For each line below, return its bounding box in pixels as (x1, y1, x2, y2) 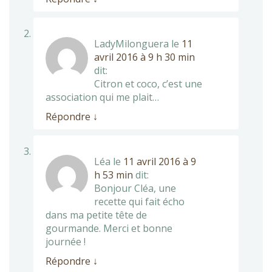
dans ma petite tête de (46, 208, 147, 222)
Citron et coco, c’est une (94, 76, 202, 90)
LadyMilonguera (94, 36, 169, 50)
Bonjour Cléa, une (94, 181, 176, 195)
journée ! (46, 234, 86, 248)
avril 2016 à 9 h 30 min (94, 50, 195, 64)
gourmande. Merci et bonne (46, 221, 172, 235)
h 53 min (94, 168, 133, 182)
